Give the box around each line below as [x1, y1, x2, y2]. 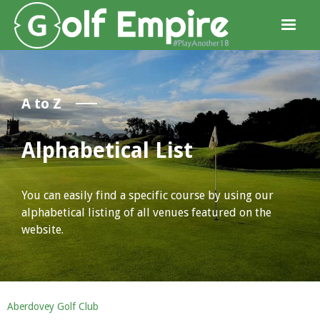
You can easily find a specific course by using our [21, 189, 274, 202]
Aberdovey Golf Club [7, 301, 99, 312]
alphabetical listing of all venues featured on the [21, 206, 271, 219]
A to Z [21, 95, 61, 112]
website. [21, 223, 64, 236]
